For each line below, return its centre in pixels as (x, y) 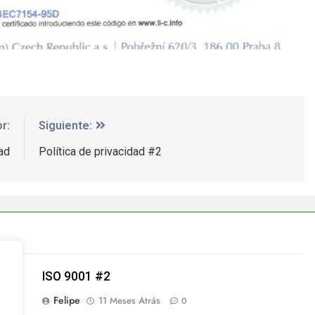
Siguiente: (65, 125)
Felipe (66, 300)
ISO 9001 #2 (76, 276)
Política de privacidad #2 (100, 151)
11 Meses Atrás (129, 300)
